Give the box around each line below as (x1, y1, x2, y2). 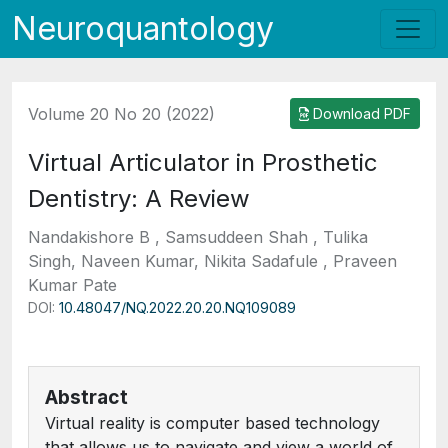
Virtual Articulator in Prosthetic (28, 148, 378, 177)
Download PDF (309, 105, 411, 122)
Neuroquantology (12, 9, 274, 48)
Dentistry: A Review (28, 184, 250, 213)
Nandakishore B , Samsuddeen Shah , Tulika (28, 227, 368, 247)
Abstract (45, 385, 128, 409)
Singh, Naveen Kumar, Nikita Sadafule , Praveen (28, 251, 397, 271)
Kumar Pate (28, 275, 117, 295)
